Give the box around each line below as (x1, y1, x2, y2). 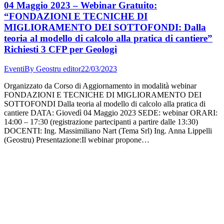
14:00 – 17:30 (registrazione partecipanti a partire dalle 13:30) (4, 117, 198, 126)
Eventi (4, 64, 24, 73)
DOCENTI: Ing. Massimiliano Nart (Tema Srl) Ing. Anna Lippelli (4, 126, 212, 135)
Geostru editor (36, 64, 81, 73)
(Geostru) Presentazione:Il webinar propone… (4, 135, 149, 144)
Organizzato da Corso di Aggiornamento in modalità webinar (4, 81, 196, 90)
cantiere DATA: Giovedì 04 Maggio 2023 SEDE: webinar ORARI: (4, 108, 217, 117)
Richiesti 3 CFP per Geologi (4, 43, 117, 54)
